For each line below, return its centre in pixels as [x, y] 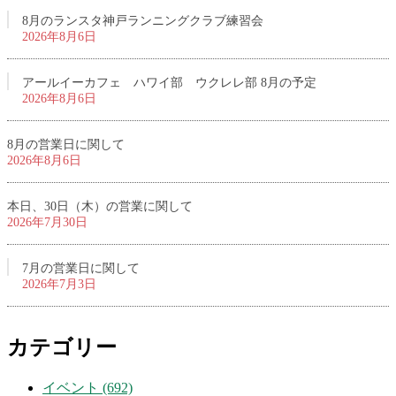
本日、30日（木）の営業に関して [100, 206]
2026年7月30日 [47, 222]
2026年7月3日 [59, 284]
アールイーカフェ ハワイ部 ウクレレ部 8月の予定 [169, 82]
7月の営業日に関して [81, 268]
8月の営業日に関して [66, 144]
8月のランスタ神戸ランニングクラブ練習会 [143, 20]
